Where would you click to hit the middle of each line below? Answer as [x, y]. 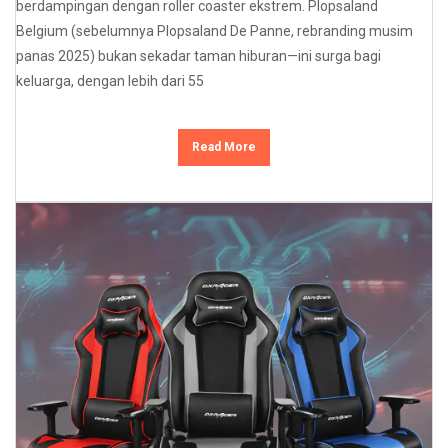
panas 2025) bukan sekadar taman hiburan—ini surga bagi [198, 56]
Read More [224, 147]
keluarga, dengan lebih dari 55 [110, 81]
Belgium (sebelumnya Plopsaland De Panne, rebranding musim [214, 31]
